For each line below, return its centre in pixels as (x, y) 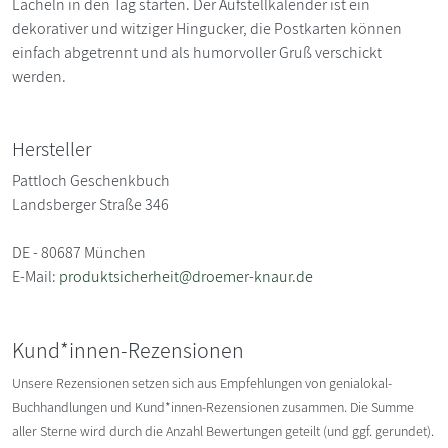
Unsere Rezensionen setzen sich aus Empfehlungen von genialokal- (202, 382)
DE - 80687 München (79, 252)
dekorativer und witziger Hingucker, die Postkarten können (207, 28)
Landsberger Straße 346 (90, 204)
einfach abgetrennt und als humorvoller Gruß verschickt (197, 52)
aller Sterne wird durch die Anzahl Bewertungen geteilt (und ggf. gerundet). (223, 430)
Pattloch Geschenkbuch (91, 180)
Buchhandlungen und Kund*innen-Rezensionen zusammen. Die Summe (213, 406)
